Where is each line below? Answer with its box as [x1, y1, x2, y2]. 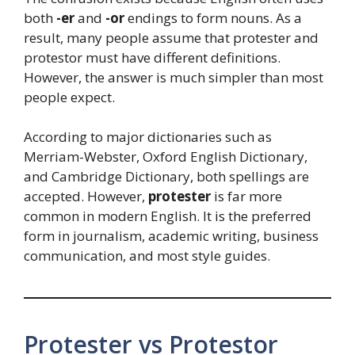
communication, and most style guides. [24, 246, 270, 265]
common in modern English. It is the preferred [24, 207, 311, 226]
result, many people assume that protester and [24, 28, 319, 47]
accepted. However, [24, 187, 148, 206]
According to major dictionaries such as [24, 128, 272, 147]
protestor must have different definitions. [24, 48, 281, 67]
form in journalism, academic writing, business [24, 227, 319, 246]
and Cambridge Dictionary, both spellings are [24, 167, 309, 186]
